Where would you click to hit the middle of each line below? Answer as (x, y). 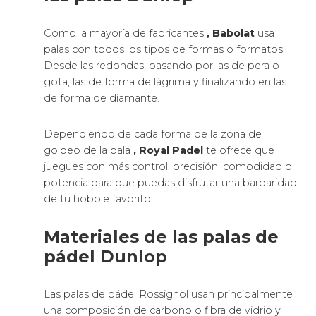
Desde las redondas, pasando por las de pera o (162, 66)
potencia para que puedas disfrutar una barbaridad (171, 183)
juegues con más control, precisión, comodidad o (168, 167)
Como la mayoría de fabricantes (126, 34)
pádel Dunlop (106, 257)
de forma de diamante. (102, 98)
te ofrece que (239, 151)
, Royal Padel (169, 151)
